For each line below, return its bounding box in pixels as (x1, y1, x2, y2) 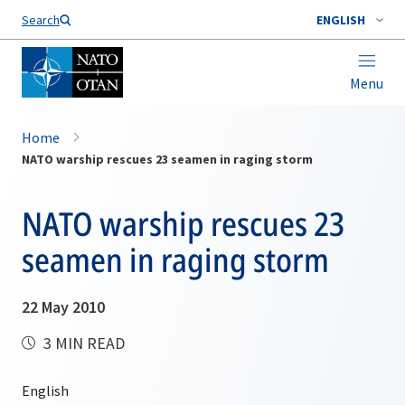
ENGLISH (316, 12, 365, 28)
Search (22, 12, 60, 28)
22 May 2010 (22, 297, 105, 317)
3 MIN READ (40, 333, 125, 353)
